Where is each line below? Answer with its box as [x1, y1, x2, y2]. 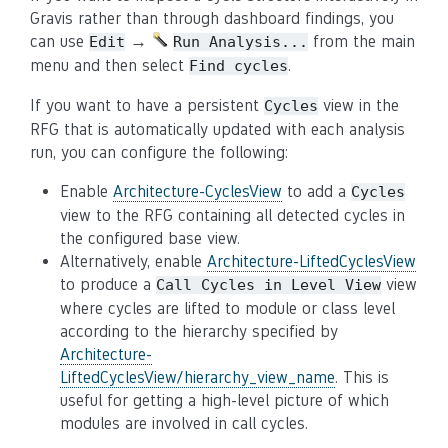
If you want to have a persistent [30, 96, 264, 115]
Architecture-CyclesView [113, 182, 282, 201]
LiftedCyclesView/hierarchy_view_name [60, 368, 335, 387]
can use [30, 32, 89, 51]
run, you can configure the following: [30, 143, 288, 162]
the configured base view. [60, 229, 240, 248]
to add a [282, 182, 351, 201]
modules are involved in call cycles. [60, 414, 308, 433]
